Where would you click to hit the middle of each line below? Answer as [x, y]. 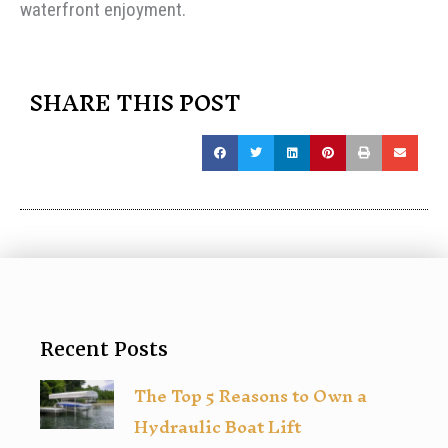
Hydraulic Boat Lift [217, 426]
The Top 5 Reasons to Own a [250, 395]
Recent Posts [104, 348]
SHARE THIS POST [135, 103]
